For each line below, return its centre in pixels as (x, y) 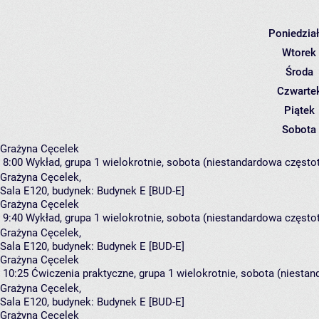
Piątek (299, 110)
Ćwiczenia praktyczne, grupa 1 (103, 273)
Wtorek (299, 53)
